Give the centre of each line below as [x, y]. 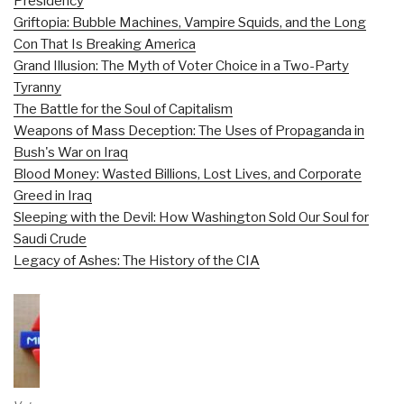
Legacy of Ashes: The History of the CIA [137, 260]
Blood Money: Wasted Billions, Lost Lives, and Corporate [188, 174]
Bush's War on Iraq [71, 152]
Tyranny [37, 87]
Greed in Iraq [53, 195]
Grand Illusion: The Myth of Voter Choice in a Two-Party [181, 65]
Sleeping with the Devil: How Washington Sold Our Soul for [191, 217]
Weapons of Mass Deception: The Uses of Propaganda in [189, 130]
